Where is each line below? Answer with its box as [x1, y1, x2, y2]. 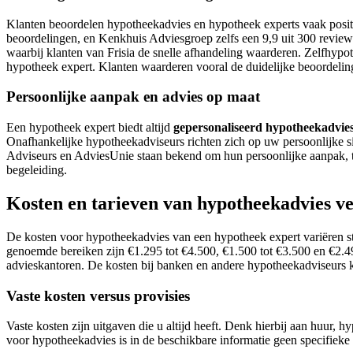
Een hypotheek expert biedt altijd [6, 120, 173, 134]
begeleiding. [6, 162, 67, 176]
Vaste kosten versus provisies [6, 287, 190, 304]
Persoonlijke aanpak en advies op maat [6, 88, 260, 106]
